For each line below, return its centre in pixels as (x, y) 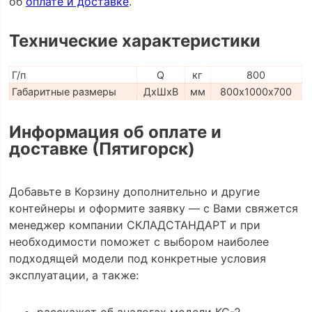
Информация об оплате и (115, 132)
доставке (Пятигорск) (102, 149)
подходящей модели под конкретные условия (137, 258)
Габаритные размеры (64, 91)
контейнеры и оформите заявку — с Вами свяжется (153, 208)
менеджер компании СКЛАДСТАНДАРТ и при (134, 225)
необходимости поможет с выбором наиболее (139, 241)
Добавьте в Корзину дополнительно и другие (134, 191)
